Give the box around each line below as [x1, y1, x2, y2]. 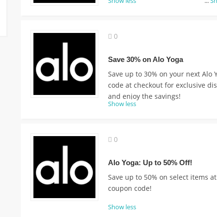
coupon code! [108, 184, 152, 193]
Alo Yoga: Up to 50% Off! [108, 158, 192, 167]
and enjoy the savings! [108, 92, 181, 101]
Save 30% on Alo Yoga [108, 55, 183, 63]
